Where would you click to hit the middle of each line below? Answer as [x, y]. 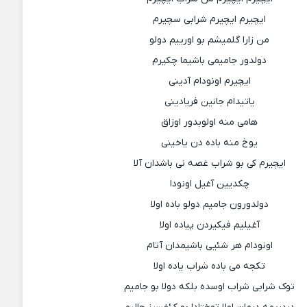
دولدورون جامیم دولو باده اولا [209, 205]
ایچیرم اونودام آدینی [209, 81]
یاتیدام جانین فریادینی [209, 102]
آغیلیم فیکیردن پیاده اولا [209, 225]
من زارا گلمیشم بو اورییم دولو [210, 40]
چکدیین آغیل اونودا [209, 184]
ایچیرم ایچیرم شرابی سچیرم [210, 20]
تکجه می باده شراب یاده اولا [210, 266]
